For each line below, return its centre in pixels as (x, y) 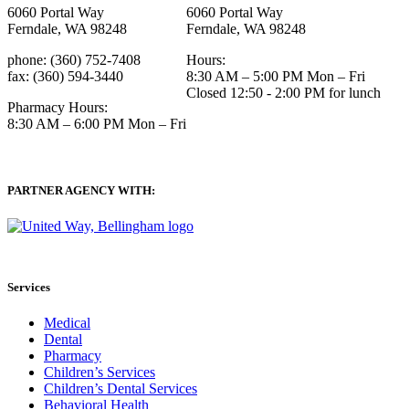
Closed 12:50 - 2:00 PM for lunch (283, 92)
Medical (67, 323)
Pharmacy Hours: (58, 107)
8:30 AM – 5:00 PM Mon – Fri (276, 76)
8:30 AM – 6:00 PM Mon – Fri (97, 123)
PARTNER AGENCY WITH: (81, 190)
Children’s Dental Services (121, 389)
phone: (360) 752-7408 (74, 59)
